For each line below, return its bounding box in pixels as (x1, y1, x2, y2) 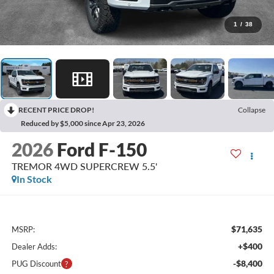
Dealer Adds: (11, 241, 57, 251)
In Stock (16, 173, 52, 185)
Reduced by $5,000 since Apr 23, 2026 (21, 119, 145, 128)
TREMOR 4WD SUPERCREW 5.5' (11, 160, 157, 172)
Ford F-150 (56, 138, 147, 161)
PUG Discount (11, 258, 61, 268)
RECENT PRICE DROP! (18, 105, 94, 115)
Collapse (238, 105, 265, 115)
